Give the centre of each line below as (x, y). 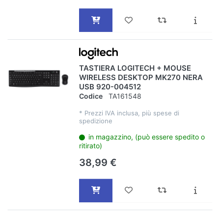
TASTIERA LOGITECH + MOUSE (135, 68)
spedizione (96, 121)
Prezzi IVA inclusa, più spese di (132, 113)
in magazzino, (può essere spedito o (147, 137)
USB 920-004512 (110, 87)
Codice (91, 96)
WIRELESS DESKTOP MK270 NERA (141, 78)
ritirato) (90, 145)
